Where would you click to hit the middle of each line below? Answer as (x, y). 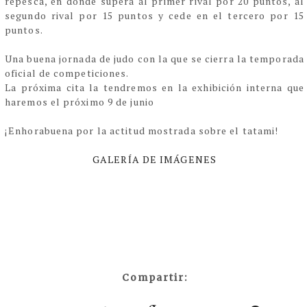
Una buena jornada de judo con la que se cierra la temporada (155, 59)
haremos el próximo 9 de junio (79, 102)
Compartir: (155, 278)
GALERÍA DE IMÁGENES (155, 160)
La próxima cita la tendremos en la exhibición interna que (155, 88)
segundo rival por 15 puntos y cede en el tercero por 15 (155, 16)
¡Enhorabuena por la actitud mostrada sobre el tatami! (142, 131)
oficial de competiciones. (68, 73)
